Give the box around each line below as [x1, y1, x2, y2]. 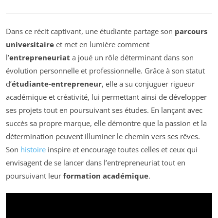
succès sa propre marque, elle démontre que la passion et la [6, 118, 207, 128]
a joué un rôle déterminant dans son [70, 52, 194, 62]
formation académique [63, 170, 148, 181]
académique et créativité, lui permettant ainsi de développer [6, 91, 207, 102]
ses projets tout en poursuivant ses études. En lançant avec [6, 105, 202, 115]
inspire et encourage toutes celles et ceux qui [46, 144, 198, 154]
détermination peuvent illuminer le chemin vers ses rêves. [6, 131, 200, 141]
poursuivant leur [6, 170, 63, 181]
